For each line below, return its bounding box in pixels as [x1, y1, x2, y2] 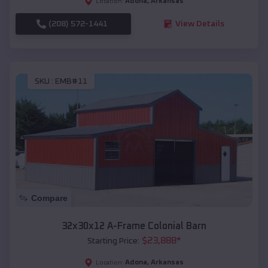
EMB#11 [55, 77, 87, 86]
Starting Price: [87, 237, 139, 246]
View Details [175, 19, 224, 28]
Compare [31, 193, 68, 203]
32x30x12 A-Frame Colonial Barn [62, 221, 206, 232]
